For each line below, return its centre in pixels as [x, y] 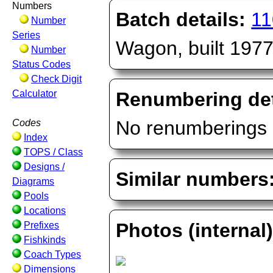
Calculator [34, 94]
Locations [45, 211]
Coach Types [52, 254]
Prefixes [41, 225]
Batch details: [181, 19]
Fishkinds [45, 240]
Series [26, 35]
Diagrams [33, 181]
